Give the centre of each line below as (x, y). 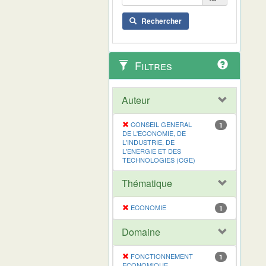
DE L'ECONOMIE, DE (154, 133)
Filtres (152, 65)
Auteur (136, 100)
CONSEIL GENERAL (161, 124)
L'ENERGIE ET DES (152, 151)
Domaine (141, 232)
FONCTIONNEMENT (162, 256)
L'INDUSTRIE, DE (148, 142)
